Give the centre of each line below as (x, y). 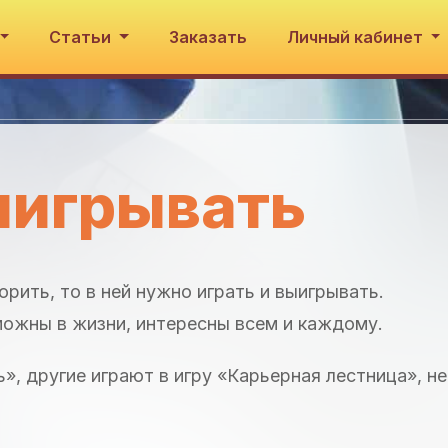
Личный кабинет (356, 37)
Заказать (207, 37)
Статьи (82, 37)
